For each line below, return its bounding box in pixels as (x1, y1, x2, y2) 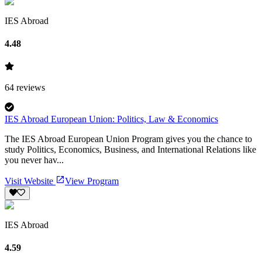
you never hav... (5, 155, 64, 166)
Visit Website (5, 176, 56, 187)
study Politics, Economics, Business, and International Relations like (5, 144, 256, 155)
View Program (65, 176, 119, 187)
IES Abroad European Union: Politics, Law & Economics (5, 114, 218, 125)
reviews (14, 82, 45, 93)
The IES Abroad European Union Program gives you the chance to (5, 134, 252, 144)
